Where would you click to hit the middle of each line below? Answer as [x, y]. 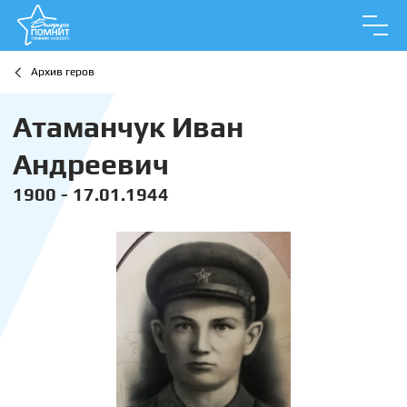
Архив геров [63, 72]
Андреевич [91, 164]
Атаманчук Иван [128, 127]
